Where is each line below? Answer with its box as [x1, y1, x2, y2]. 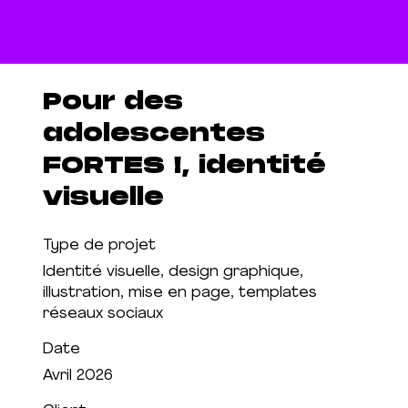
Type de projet [42, 238, 156, 253]
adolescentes [42, 118, 265, 148]
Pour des [42, 87, 183, 116]
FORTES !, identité [42, 150, 326, 179]
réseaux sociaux [42, 306, 163, 321]
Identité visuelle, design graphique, [42, 264, 303, 280]
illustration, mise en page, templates [42, 285, 317, 301]
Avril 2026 [42, 368, 113, 383]
